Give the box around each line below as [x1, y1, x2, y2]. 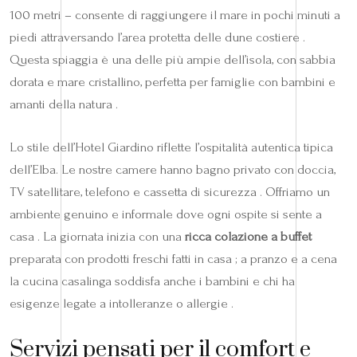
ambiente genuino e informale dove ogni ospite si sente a [10, 206, 322, 222]
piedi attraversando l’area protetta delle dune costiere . [10, 29, 305, 45]
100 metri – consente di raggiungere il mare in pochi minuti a [10, 6, 340, 22]
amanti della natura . [10, 96, 118, 112]
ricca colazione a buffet [185, 228, 312, 244]
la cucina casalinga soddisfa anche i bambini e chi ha [10, 273, 295, 288]
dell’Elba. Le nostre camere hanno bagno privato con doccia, [10, 161, 335, 177]
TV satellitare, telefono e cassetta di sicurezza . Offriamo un [10, 183, 330, 199]
